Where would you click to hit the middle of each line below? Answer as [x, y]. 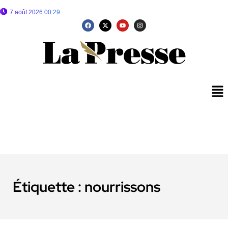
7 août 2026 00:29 [35, 12]
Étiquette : [49, 187]
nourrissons [122, 187]
